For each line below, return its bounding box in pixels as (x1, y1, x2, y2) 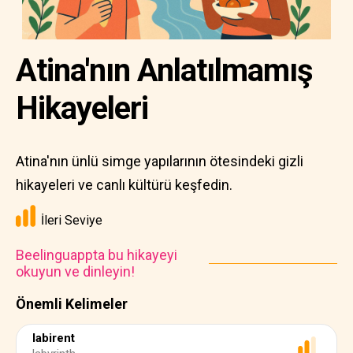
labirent (32, 331, 75, 345)
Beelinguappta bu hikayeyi (16, 247, 177, 263)
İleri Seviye (41, 213, 102, 228)
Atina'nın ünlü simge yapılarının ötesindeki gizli (16, 153, 303, 169)
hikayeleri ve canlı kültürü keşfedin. (16, 176, 232, 193)
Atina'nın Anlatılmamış (16, 52, 313, 89)
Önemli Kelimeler (16, 295, 128, 312)
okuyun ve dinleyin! (16, 263, 135, 280)
